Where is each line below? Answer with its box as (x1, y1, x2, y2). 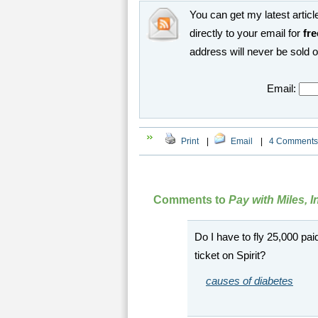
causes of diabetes (206, 275, 293, 287)
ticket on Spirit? (194, 250, 265, 261)
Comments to (153, 194, 229, 206)
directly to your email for (190, 28, 303, 39)
